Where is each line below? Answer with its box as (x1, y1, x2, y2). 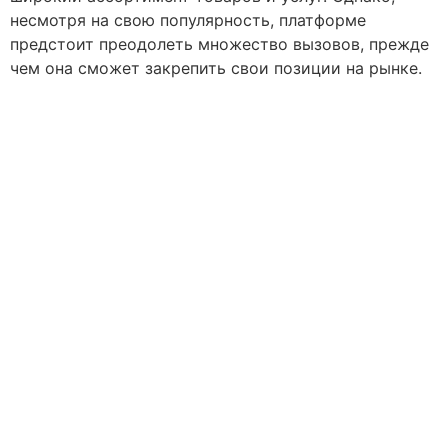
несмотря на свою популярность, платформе (10, 10, 366, 31)
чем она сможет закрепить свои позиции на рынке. (10, 58, 422, 79)
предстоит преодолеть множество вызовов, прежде (10, 34, 429, 55)
